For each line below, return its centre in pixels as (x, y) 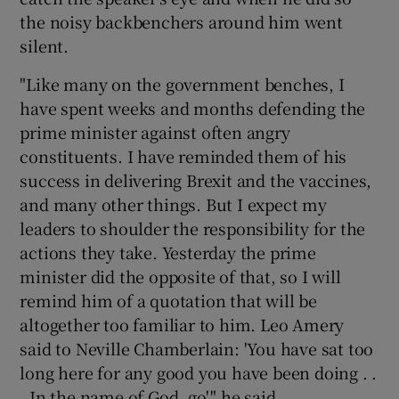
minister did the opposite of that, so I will (180, 276)
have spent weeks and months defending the (193, 107)
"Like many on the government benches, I (182, 83)
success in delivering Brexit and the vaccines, (196, 179)
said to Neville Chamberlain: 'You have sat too (197, 348)
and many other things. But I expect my (173, 204)
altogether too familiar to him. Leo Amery (182, 324)
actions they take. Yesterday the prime (168, 252)
